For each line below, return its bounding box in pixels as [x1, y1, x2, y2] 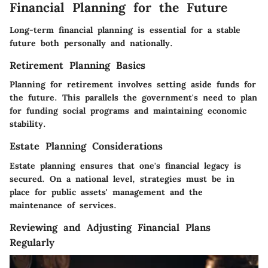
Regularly [10, 236, 54, 248]
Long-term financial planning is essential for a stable [10, 25, 240, 36]
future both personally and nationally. [10, 38, 173, 49]
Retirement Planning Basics [10, 59, 145, 72]
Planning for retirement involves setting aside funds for [10, 79, 256, 90]
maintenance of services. [10, 199, 117, 211]
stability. [10, 118, 46, 130]
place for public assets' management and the [10, 186, 203, 197]
